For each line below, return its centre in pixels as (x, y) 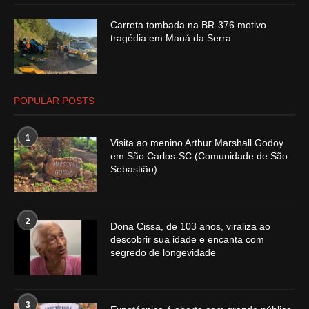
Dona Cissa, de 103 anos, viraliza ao (190, 227)
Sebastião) (134, 169)
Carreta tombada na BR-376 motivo (188, 25)
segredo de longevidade (163, 253)
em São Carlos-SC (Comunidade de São (199, 156)
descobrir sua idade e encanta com (187, 240)
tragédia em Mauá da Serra (171, 38)
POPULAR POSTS (54, 101)
